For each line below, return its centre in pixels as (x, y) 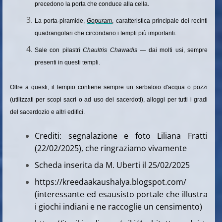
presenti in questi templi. (67, 62)
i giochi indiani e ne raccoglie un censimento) (118, 206)
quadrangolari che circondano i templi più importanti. (106, 33)
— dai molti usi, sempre (172, 50)
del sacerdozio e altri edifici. (47, 112)
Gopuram (100, 21)
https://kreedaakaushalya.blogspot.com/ (111, 182)
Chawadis (123, 50)
